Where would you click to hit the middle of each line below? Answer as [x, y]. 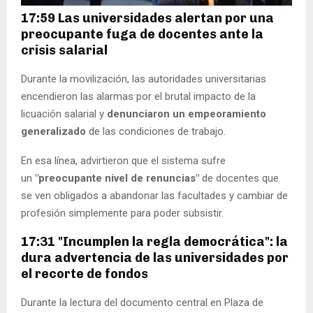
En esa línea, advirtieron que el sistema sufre [123, 161]
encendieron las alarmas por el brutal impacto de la [138, 97]
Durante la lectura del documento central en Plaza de [142, 303]
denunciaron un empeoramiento [187, 114]
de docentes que [239, 179]
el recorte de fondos [85, 274]
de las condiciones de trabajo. [156, 132]
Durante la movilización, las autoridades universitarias [144, 79]
